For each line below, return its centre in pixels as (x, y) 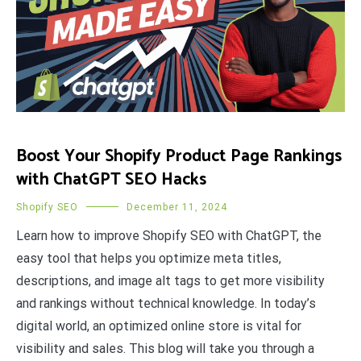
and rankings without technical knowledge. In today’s (166, 303)
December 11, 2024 (177, 207)
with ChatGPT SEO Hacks (111, 179)
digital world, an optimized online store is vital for (159, 326)
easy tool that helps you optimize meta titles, (149, 258)
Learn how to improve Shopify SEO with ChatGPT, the (169, 235)
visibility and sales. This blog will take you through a (165, 348)
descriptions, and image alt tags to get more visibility (170, 280)
